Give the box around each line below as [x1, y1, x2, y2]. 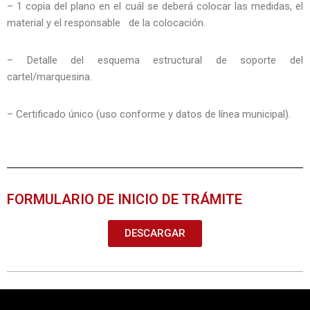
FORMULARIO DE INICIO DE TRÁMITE [7, 191, 242, 208]
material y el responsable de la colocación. [7, 17, 206, 30]
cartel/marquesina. [7, 71, 92, 84]
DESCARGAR [125, 227, 185, 240]
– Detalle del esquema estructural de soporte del [7, 54, 303, 67]
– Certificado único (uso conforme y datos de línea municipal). [7, 108, 291, 121]
